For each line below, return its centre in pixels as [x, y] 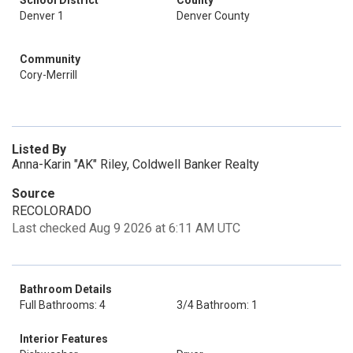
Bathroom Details [66, 289]
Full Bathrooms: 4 [63, 305]
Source [33, 193]
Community [50, 59]
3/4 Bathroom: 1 [217, 305]
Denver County [213, 16]
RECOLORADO [52, 211]
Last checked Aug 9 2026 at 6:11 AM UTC [126, 228]
